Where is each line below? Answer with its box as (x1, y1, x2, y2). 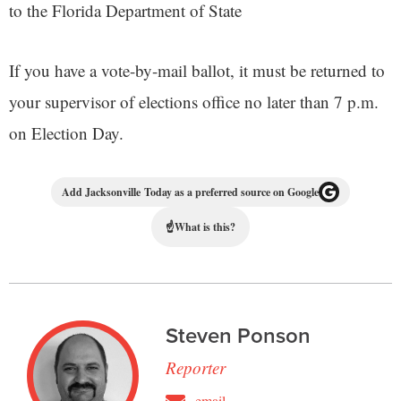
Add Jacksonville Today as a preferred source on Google (62, 183, 319, 200)
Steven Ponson (165, 319, 311, 352)
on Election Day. (9, 121, 124, 144)
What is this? (175, 218, 235, 235)
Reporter (165, 355, 226, 379)
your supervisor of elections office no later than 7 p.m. (9, 90, 379, 113)
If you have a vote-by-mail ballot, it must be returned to (9, 58, 385, 81)
